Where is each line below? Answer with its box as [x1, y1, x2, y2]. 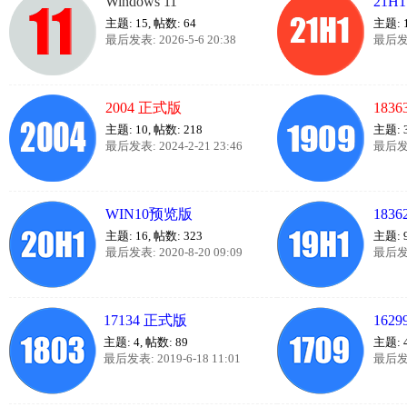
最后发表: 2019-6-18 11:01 [104, 352, 241, 365]
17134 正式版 [104, 313, 187, 328]
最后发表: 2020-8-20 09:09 [105, 245, 243, 259]
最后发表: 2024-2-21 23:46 [105, 139, 243, 153]
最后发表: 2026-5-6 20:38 [105, 33, 236, 46]
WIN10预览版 [105, 206, 193, 222]
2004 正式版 [105, 100, 182, 115]
